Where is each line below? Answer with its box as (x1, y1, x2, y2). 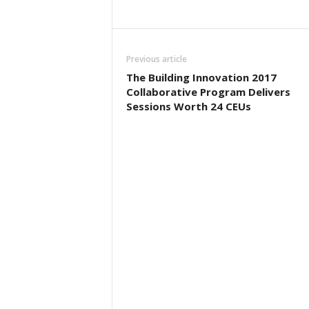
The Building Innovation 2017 (126, 70, 277, 84)
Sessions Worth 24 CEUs (126, 99, 251, 113)
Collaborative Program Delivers (126, 85, 290, 99)
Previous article (126, 53, 187, 65)
